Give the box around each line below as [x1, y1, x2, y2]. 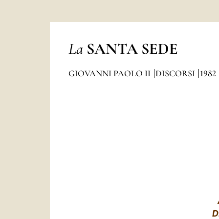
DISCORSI [155, 68, 197, 79]
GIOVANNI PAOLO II [68, 68, 153, 79]
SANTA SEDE [86, 39, 178, 58]
